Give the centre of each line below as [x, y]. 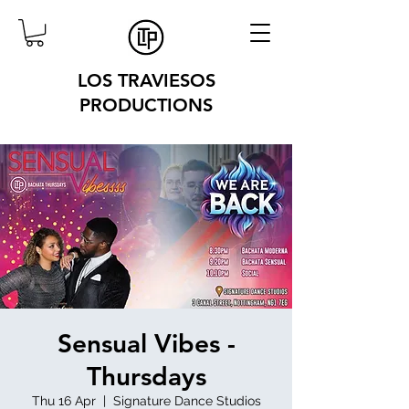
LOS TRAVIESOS [146, 81]
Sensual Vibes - [146, 344]
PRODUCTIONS [146, 105]
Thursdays [146, 377]
